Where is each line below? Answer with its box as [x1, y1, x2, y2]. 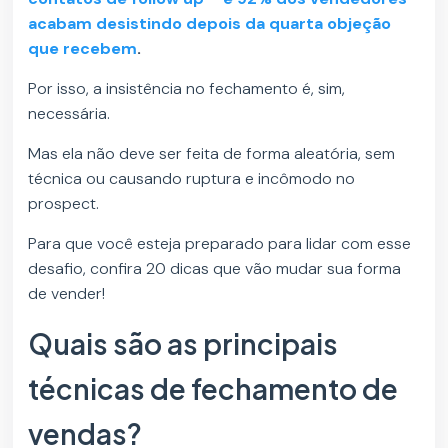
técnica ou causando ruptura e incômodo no [28, 168, 356, 190]
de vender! [28, 283, 106, 305]
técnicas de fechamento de [28, 371, 399, 407]
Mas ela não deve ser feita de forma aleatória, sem [28, 143, 396, 165]
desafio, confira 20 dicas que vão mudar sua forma [28, 258, 402, 280]
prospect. [28, 193, 100, 215]
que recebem [28, 38, 138, 60]
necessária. [28, 103, 111, 125]
